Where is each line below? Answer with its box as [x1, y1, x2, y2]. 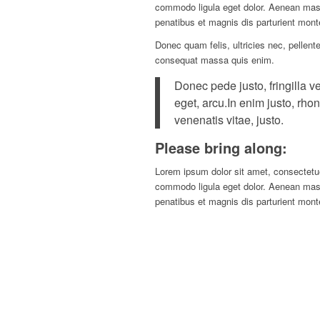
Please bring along [155, 136, 282, 158]
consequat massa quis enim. [155, 53, 274, 67]
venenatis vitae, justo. [174, 111, 284, 128]
